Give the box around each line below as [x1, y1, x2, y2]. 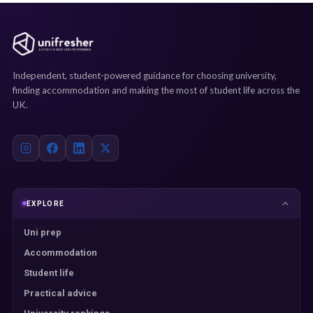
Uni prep [24, 226, 61, 238]
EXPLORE [27, 199, 65, 208]
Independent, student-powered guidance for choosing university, [13, 69, 277, 81]
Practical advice [24, 287, 97, 298]
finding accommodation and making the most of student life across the [13, 84, 300, 96]
